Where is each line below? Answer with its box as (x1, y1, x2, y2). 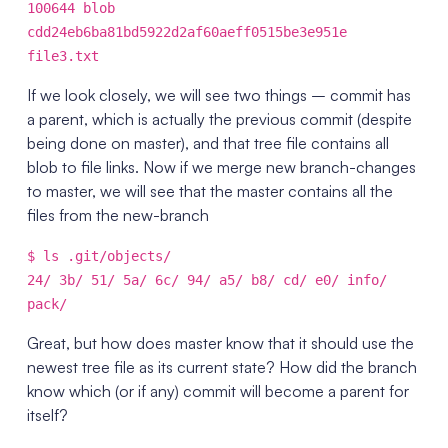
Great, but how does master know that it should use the (26, 333, 414, 353)
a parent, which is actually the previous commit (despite (26, 109, 412, 129)
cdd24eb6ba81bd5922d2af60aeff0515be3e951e (26, 24, 347, 40)
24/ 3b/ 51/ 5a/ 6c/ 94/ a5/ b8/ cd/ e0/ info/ (26, 272, 387, 288)
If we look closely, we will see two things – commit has (26, 85, 411, 105)
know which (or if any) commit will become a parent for (26, 381, 409, 401)
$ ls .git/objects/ (26, 248, 171, 264)
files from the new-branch (26, 205, 209, 225)
